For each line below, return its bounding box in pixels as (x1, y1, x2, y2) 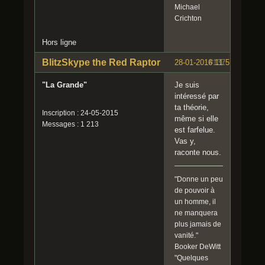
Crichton (174, 14, 202, 22)
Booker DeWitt (174, 242, 221, 251)
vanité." (174, 231, 198, 240)
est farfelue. (174, 125, 215, 134)
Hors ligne (42, 37, 76, 47)
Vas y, (174, 136, 196, 146)
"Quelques (174, 253, 208, 262)
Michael (174, 2, 200, 11)
